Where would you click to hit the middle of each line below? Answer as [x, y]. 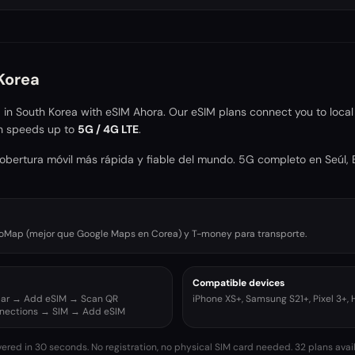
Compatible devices [239, 283]
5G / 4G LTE [108, 129]
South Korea [47, 112]
